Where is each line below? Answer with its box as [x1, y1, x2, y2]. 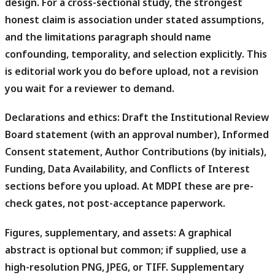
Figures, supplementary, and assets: [5, 225, 176, 239]
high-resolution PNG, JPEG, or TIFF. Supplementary [5, 260, 244, 274]
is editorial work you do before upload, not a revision [5, 64, 258, 79]
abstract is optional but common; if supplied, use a [5, 242, 246, 257]
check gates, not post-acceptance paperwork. [5, 196, 225, 211]
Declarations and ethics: [5, 110, 120, 125]
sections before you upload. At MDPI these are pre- [5, 179, 254, 193]
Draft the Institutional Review [120, 110, 269, 125]
